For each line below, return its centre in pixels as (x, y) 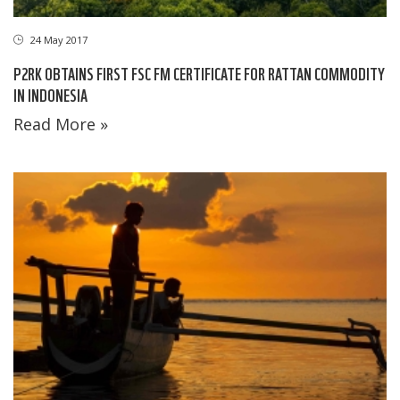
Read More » (61, 125)
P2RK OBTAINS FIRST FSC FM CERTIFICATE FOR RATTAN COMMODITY (199, 73)
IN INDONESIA (50, 95)
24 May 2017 (58, 40)
